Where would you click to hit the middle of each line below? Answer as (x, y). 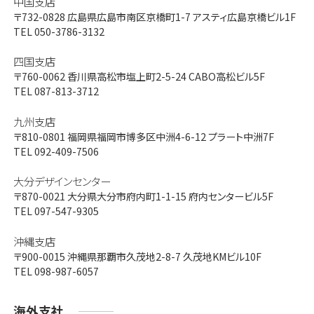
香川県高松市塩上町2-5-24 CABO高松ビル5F (165, 77)
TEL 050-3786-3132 (59, 31)
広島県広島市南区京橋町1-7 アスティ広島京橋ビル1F (180, 16)
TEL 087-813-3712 (56, 91)
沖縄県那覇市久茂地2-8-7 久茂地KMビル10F (163, 257)
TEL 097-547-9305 (56, 211)
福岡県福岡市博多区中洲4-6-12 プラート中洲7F (169, 136)
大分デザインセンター (62, 181)
